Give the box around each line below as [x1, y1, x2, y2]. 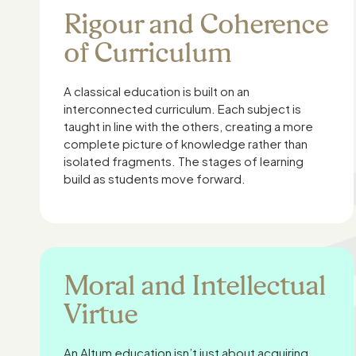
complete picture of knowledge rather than [64, 136, 308, 151]
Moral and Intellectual [64, 269, 326, 301]
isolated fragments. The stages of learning [64, 153, 304, 168]
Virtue [64, 297, 137, 330]
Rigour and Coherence [64, 7, 329, 40]
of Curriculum [64, 36, 231, 68]
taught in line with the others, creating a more [64, 118, 314, 133]
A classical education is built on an [64, 83, 250, 99]
